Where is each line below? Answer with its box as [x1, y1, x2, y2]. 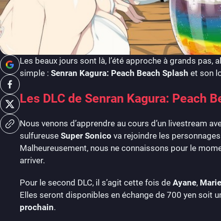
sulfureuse [20, 130, 61, 141]
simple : [20, 68, 51, 78]
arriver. [20, 155, 45, 165]
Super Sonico [61, 130, 113, 141]
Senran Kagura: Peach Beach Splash [51, 68, 188, 78]
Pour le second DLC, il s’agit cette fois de [20, 177, 173, 187]
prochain [20, 202, 54, 212]
